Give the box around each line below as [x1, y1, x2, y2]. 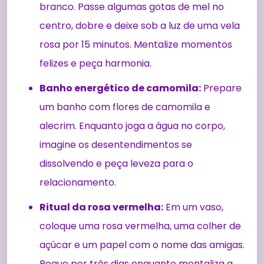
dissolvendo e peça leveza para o [39, 157, 193, 171]
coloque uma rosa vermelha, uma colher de [39, 219, 241, 233]
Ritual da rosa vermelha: [39, 200, 163, 214]
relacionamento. [39, 176, 116, 190]
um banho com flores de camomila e [39, 100, 210, 114]
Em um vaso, [163, 200, 223, 214]
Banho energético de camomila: [39, 81, 201, 95]
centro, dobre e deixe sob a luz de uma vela [39, 19, 240, 33]
